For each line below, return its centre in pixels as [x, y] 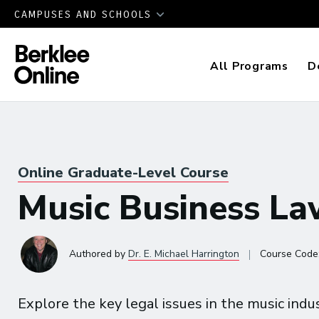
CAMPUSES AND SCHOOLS [85, 15]
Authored [92, 254]
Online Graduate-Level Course [123, 173]
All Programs [249, 66]
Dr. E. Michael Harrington [184, 254]
